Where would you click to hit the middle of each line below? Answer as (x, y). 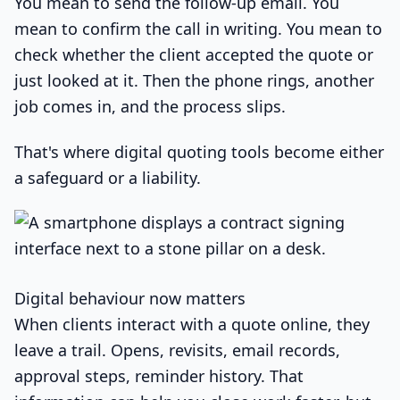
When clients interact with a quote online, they (192, 325)
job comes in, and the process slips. (150, 106)
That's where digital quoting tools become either (199, 151)
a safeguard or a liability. (108, 177)
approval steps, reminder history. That (159, 376)
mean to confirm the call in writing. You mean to (198, 29)
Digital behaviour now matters (130, 299)
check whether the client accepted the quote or (194, 54)
